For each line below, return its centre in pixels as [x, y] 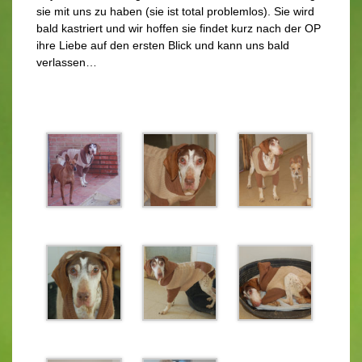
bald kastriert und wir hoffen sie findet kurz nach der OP [179, 28]
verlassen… [67, 62]
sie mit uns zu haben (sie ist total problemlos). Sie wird [175, 11]
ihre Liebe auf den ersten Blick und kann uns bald [163, 45]
